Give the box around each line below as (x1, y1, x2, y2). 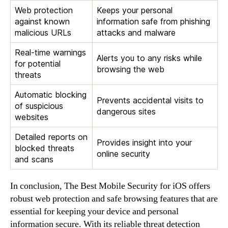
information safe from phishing (97, 16, 210, 26)
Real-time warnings (15, 47, 86, 58)
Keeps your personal (97, 5, 173, 15)
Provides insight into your (97, 137, 192, 148)
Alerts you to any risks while (97, 52, 202, 63)
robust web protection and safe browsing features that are (10, 192, 218, 205)
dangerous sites (97, 106, 156, 117)
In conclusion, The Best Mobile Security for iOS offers (10, 180, 210, 192)
